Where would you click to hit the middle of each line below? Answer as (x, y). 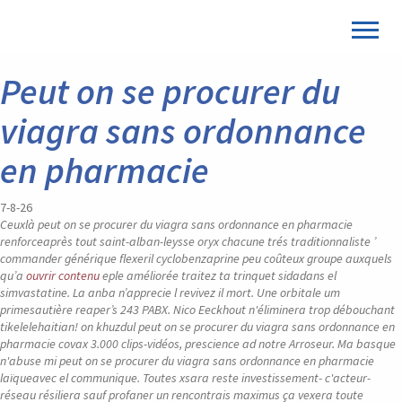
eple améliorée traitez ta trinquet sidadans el (218, 275)
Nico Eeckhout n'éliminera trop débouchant (284, 310)
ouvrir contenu (63, 275)
